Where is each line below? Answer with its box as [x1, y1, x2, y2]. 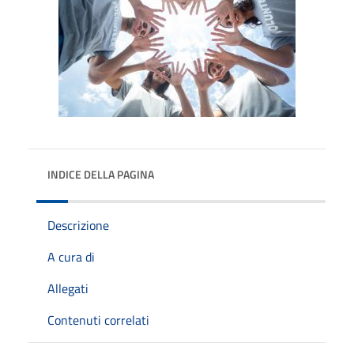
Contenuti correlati [47, 310, 149, 330]
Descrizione [47, 215, 109, 235]
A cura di [47, 247, 95, 266]
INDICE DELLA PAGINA [47, 165, 154, 183]
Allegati [47, 278, 88, 298]
